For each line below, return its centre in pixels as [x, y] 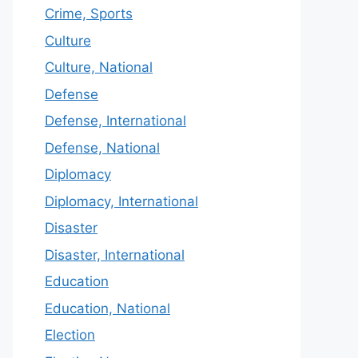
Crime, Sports [89, 14]
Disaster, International [115, 255]
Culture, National [99, 67]
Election [70, 335]
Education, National [107, 308]
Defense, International [115, 121]
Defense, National [102, 147]
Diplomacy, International [121, 201]
